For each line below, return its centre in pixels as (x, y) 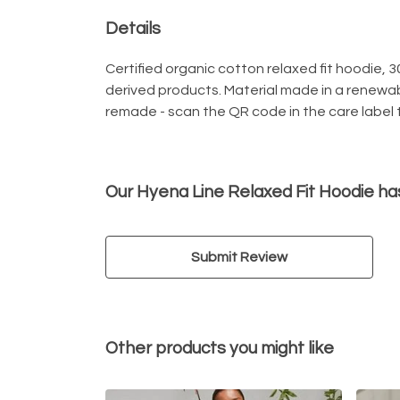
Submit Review (239, 257)
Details (133, 28)
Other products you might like (220, 348)
